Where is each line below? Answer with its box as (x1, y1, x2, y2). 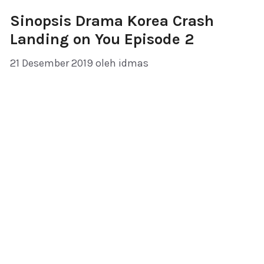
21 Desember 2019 (10, 56, 93, 70)
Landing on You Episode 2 (10, 29, 194, 48)
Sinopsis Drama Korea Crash (10, 11, 214, 30)
